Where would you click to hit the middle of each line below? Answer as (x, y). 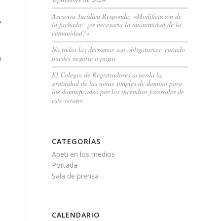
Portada (65, 165)
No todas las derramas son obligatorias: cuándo (119, 50)
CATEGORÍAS (76, 141)
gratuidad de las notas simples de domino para (117, 83)
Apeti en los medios (84, 154)
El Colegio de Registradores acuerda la (107, 75)
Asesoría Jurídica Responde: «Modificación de (117, 16)
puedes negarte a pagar (84, 58)
